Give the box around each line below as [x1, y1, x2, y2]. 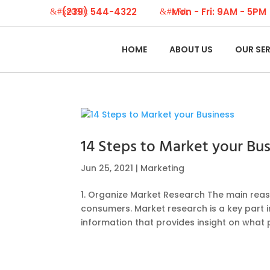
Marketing [140, 162, 185, 174]
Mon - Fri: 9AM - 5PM [171, 5, 266, 18]
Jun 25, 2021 [81, 162, 134, 174]
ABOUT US [169, 43, 213, 55]
